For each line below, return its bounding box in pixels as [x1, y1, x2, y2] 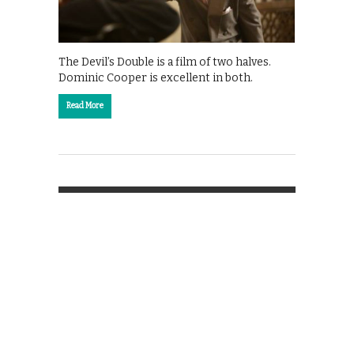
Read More [66, 100, 104, 111]
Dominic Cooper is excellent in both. [58, 70, 253, 85]
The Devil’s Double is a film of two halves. [58, 55, 271, 69]
